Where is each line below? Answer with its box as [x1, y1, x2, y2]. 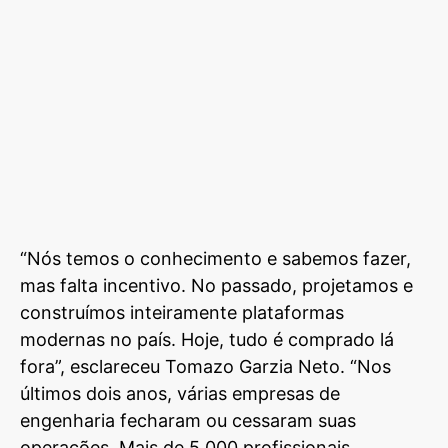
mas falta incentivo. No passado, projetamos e [20, 274, 413, 296]
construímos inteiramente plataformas [20, 301, 344, 323]
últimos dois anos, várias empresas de [20, 382, 340, 404]
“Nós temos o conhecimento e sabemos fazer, [20, 247, 411, 269]
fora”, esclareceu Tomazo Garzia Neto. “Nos [20, 355, 391, 377]
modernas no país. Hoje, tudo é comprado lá [20, 328, 394, 350]
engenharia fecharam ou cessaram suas [20, 409, 356, 431]
